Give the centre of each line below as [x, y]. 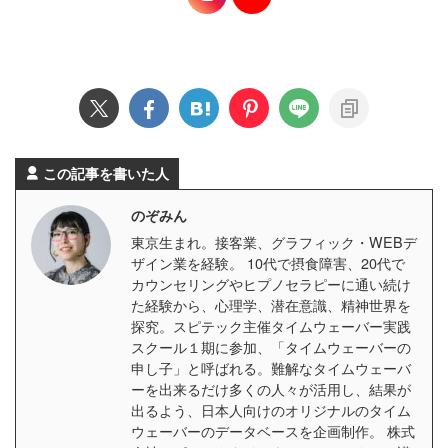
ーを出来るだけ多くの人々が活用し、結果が [271, 388]
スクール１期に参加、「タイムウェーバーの [271, 346]
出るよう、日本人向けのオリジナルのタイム [271, 409]
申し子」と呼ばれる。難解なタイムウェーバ [271, 367]
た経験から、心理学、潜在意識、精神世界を [271, 304]
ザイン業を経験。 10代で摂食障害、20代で [268, 262]
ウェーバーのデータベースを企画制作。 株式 [273, 430]
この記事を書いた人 [106, 172]
